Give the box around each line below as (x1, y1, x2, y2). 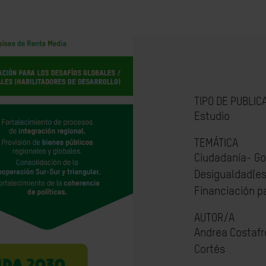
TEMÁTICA (194, 138, 238, 149)
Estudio (194, 111, 230, 122)
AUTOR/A (194, 213, 235, 224)
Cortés (194, 244, 225, 255)
